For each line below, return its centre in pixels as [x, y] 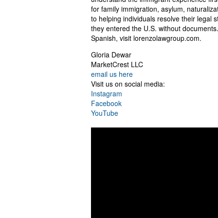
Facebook [106, 103]
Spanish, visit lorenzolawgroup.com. [146, 38]
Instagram [107, 93]
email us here [112, 74]
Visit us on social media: [128, 84]
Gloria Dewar [111, 54]
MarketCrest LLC [117, 64]
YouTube [105, 113]
